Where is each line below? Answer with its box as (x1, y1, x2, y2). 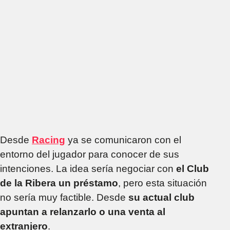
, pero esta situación (118, 177, 207, 188)
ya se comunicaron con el (65, 134, 181, 145)
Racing (32, 134, 65, 145)
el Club (176, 163, 209, 174)
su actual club (128, 191, 195, 203)
